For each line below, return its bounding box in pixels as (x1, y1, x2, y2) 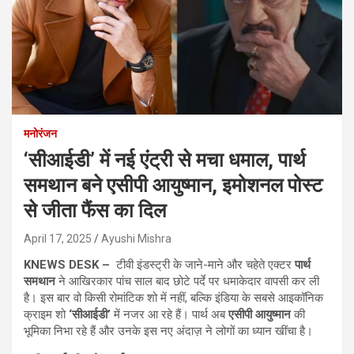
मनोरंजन (24, 126, 57, 140)
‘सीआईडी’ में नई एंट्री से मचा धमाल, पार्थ (24, 148, 306, 171)
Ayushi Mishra (101, 232, 171, 245)
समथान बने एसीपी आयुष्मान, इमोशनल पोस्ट (24, 173, 322, 197)
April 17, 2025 (24, 232, 92, 245)
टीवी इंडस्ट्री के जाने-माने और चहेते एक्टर (110, 257, 295, 272)
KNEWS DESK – (24, 257, 110, 272)
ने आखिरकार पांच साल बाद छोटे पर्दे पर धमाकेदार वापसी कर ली (55, 273, 319, 288)
